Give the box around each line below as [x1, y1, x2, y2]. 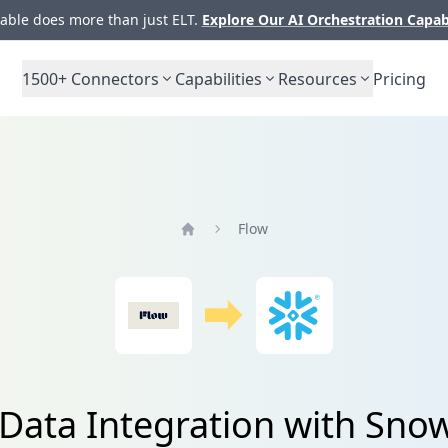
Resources [278, 67, 357, 90]
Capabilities [175, 67, 262, 90]
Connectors [67, 67, 159, 90]
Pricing [373, 67, 426, 90]
